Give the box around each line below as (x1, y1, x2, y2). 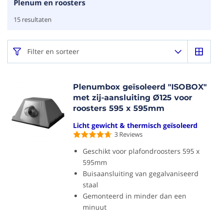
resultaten (20, 15, 52, 24)
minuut (83, 202, 107, 212)
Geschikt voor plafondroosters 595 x (83, 146, 200, 156)
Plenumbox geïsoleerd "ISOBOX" (73, 82, 207, 91)
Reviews (119, 130, 143, 139)
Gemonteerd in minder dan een (83, 191, 187, 200)
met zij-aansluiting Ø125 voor (73, 93, 193, 102)
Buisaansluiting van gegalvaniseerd (83, 169, 199, 178)
